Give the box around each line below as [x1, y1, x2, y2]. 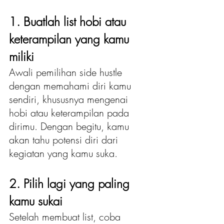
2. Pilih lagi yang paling [9, 175, 133, 192]
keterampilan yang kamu [9, 31, 132, 47]
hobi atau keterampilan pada [9, 106, 132, 120]
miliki [9, 48, 34, 65]
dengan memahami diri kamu [9, 79, 134, 93]
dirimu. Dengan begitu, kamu [9, 119, 132, 133]
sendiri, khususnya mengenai [9, 92, 131, 106]
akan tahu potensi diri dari [9, 133, 121, 147]
